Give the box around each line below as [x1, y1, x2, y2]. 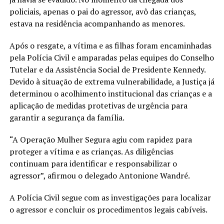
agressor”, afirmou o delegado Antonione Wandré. [9, 169, 190, 181]
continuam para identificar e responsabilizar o [9, 157, 177, 169]
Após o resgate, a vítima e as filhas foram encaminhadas [9, 39, 211, 51]
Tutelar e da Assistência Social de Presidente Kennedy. [9, 63, 205, 75]
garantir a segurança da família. [9, 111, 124, 123]
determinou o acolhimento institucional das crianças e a [9, 87, 212, 99]
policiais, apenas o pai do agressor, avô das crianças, [9, 5, 196, 17]
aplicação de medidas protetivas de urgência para [9, 99, 187, 111]
